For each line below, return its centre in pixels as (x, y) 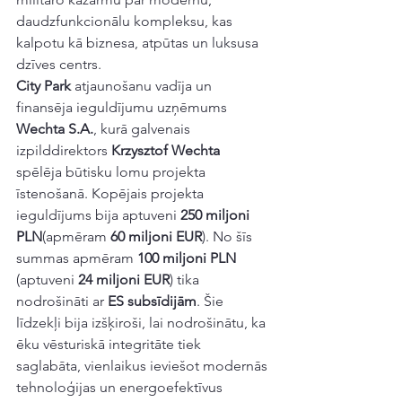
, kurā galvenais (144, 129)
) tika (186, 280)
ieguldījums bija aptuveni (98, 215)
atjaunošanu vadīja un (143, 86)
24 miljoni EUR (124, 280)
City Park (44, 86)
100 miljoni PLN (187, 258)
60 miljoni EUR (156, 236)
